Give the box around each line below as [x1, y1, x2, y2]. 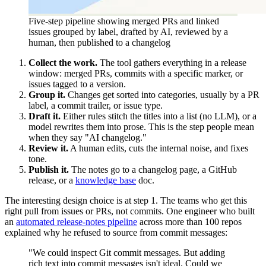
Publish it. [28, 164, 69, 175]
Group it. [28, 90, 65, 100]
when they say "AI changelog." [28, 132, 147, 143]
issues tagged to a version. [28, 79, 126, 90]
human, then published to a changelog [28, 37, 170, 48]
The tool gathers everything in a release [97, 58, 246, 68]
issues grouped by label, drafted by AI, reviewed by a [28, 27, 228, 37]
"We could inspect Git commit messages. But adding [28, 248, 225, 258]
